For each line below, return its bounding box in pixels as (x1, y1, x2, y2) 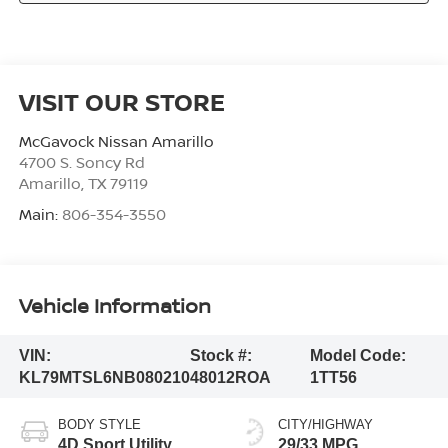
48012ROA (189, 368, 271, 386)
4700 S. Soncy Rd (18, 152, 145, 173)
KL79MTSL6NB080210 (18, 368, 190, 386)
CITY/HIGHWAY (278, 417, 373, 433)
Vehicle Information (18, 291, 211, 319)
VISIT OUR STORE (18, 85, 225, 119)
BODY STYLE (57, 417, 141, 433)
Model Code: (309, 346, 406, 364)
